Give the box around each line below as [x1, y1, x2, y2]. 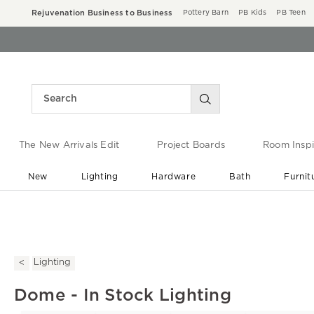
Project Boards [157, 141, 225, 151]
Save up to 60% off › [123, 214, 203, 221]
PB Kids [238, 9, 267, 16]
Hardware [151, 172, 196, 181]
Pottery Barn [182, 9, 229, 16]
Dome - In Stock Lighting [14, 287, 231, 304]
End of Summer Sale [113, 200, 213, 210]
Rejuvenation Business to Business [32, 9, 173, 17]
